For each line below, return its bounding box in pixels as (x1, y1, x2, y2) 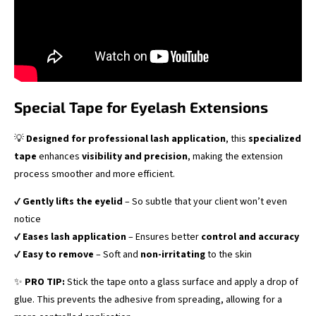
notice (14, 212, 41, 226)
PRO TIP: (25, 274, 65, 289)
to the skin (205, 247, 252, 262)
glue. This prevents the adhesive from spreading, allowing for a (14, 292, 282, 307)
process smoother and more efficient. (14, 166, 175, 181)
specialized (248, 131, 301, 146)
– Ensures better (126, 229, 201, 244)
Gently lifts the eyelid (23, 194, 123, 209)
